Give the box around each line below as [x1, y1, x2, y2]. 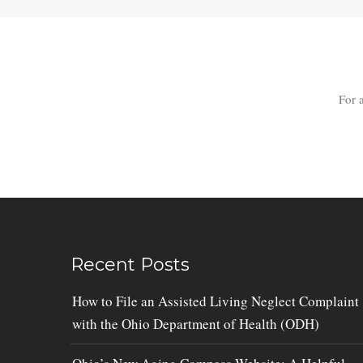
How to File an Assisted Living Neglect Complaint [72, 291, 359, 310]
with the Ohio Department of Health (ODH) [72, 314, 319, 333]
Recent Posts [70, 253, 190, 275]
